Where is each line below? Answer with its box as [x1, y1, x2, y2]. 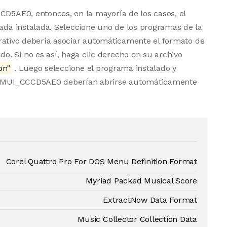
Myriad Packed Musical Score [86, 176, 197, 185]
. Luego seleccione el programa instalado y [12, 63, 177, 73]
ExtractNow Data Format [103, 195, 197, 205]
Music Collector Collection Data [78, 214, 197, 224]
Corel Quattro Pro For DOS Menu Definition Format [6, 157, 197, 166]
